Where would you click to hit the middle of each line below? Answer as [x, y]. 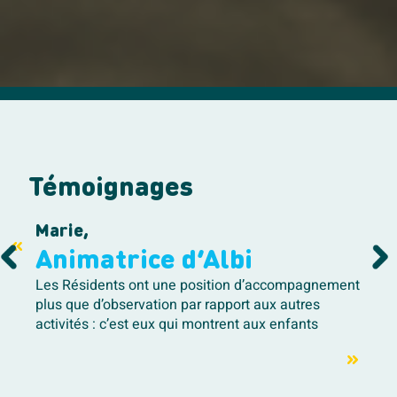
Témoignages [111, 189]
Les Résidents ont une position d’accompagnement [198, 286]
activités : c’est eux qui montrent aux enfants [177, 325]
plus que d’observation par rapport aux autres [178, 305]
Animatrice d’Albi [144, 262]
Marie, [62, 233]
